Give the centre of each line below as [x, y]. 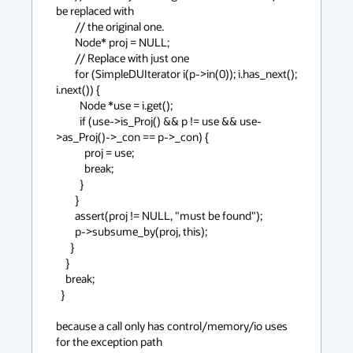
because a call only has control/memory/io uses [172, 326]
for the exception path [109, 342]
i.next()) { [78, 89]
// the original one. [65, 26]
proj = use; [70, 152]
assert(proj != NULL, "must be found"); [65, 216]
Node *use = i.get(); [68, 105]
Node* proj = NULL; [65, 42]
